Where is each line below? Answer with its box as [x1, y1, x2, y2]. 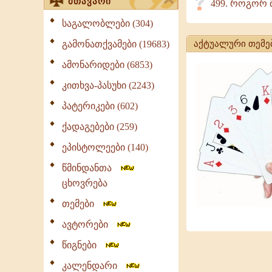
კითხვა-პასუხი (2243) [62, 80, 154, 90]
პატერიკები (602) [62, 101, 138, 111]
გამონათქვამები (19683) [62, 39, 169, 49]
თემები [62, 199, 101, 209]
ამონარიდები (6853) [62, 59, 152, 70]
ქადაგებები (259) [62, 121, 137, 132]
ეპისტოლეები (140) [62, 142, 148, 152]
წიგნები [62, 240, 104, 250]
